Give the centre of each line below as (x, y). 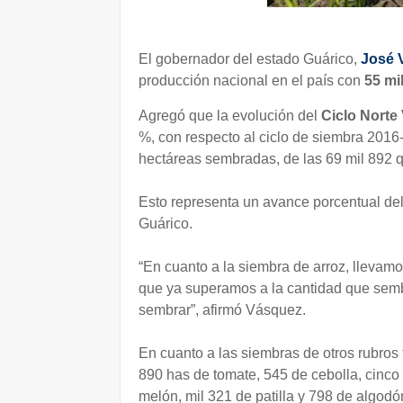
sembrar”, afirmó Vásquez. (222, 310)
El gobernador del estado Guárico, (248, 59)
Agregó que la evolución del (230, 116)
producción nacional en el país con (250, 81)
